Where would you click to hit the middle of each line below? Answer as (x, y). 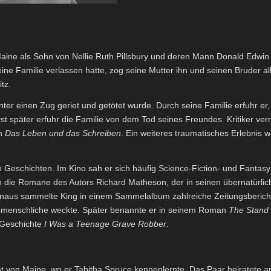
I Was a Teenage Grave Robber (105, 224)
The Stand (249, 210)
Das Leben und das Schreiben (63, 133)
